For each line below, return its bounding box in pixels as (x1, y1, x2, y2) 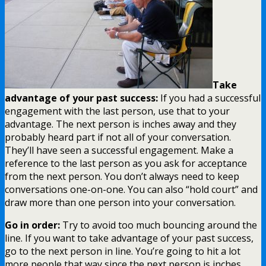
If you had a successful (158, 91, 261, 104)
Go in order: (5, 218, 60, 232)
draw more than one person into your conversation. (5, 195, 236, 209)
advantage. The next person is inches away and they (5, 117, 236, 131)
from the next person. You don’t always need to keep (5, 169, 239, 183)
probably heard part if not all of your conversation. (5, 130, 231, 144)
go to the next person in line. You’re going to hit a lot (5, 244, 240, 258)
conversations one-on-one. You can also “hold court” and (5, 182, 258, 196)
